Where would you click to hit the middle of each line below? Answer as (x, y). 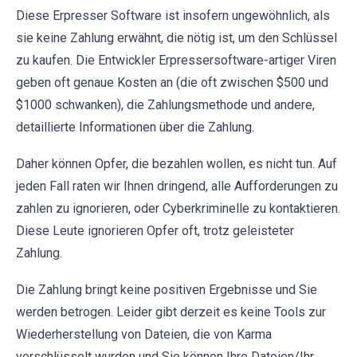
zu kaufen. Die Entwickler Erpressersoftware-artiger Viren (176, 60)
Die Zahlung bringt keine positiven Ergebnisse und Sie (167, 290)
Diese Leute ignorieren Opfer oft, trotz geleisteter (155, 231)
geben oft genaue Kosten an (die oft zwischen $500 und (172, 82)
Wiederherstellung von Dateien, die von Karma (144, 334)
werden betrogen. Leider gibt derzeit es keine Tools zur (171, 312)
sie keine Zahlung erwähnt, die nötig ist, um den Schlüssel (177, 38)
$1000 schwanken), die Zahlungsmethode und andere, (165, 105)
